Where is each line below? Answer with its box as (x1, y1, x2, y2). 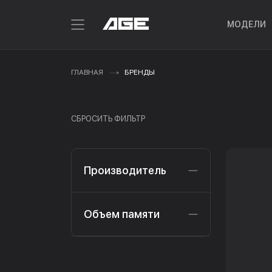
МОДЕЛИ (226, 19, 266, 29)
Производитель (84, 164, 166, 177)
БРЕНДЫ (124, 68, 155, 76)
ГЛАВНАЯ (71, 68, 103, 76)
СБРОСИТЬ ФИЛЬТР (71, 114, 145, 123)
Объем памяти (84, 208, 160, 220)
